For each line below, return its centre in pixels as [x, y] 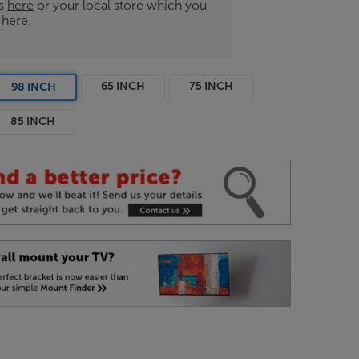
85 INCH [33, 121]
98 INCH [34, 87]
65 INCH [123, 86]
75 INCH [212, 86]
